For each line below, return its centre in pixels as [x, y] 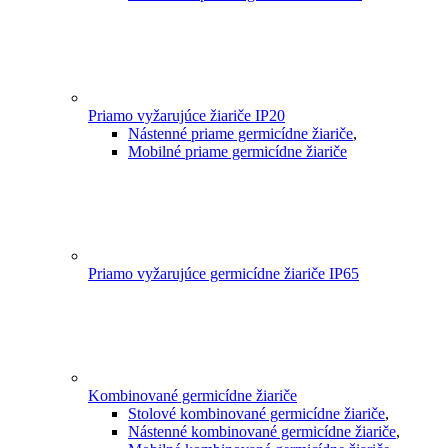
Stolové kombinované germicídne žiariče [256, 414]
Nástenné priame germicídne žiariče [240, 134]
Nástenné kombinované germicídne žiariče [262, 432]
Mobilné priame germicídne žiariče [237, 152]
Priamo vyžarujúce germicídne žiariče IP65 [223, 274]
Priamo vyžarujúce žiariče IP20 [186, 116]
